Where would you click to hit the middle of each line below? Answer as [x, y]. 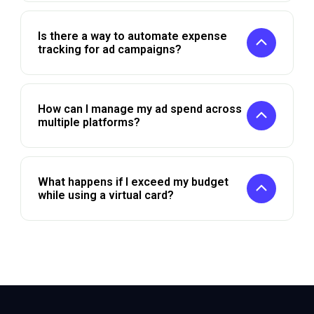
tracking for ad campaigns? [109, 49]
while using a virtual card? [105, 195]
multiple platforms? [89, 122]
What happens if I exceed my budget [133, 182]
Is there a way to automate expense [132, 36]
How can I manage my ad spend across [139, 109]
